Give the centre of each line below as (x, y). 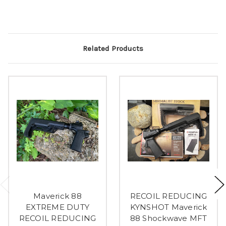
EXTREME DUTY (58, 207)
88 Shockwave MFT (168, 218)
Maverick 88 (58, 196)
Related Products (113, 49)
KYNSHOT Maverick (168, 207)
